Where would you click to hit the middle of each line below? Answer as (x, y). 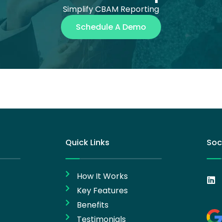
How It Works (102, 176)
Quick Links (87, 143)
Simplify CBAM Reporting (111, 9)
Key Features (102, 191)
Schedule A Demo (111, 27)
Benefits (92, 205)
